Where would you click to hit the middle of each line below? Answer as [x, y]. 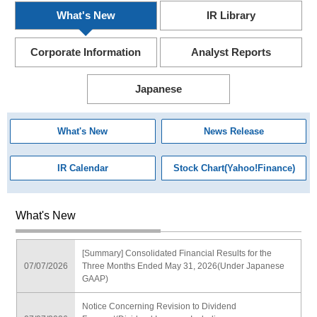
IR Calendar [82, 168]
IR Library [231, 15]
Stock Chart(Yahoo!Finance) [234, 168]
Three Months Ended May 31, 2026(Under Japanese [183, 266]
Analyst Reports [231, 52]
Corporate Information [86, 52]
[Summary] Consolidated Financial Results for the [177, 253]
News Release [234, 131]
